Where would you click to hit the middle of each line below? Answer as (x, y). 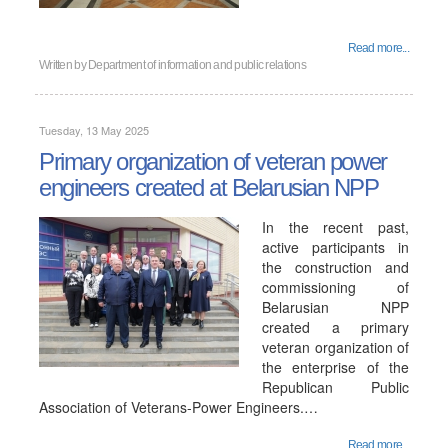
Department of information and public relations (197, 65)
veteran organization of (335, 347)
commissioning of (335, 287)
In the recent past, (335, 227)
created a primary (335, 327)
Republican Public (335, 387)
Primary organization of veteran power (213, 161)
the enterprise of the (335, 367)
